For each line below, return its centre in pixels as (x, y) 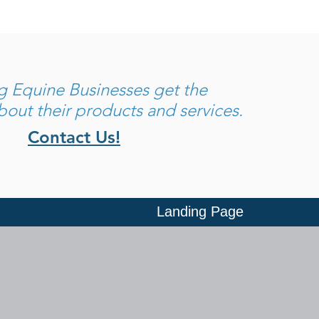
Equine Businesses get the (111, 89)
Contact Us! (74, 137)
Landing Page (200, 211)
